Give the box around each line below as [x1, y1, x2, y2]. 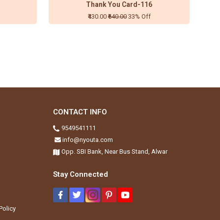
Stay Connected [53, 170, 108, 179]
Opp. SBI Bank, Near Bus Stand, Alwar [61, 148, 167, 156]
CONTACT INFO [53, 108, 107, 117]
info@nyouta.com [62, 136, 113, 144]
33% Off [128, 13, 151, 20]
